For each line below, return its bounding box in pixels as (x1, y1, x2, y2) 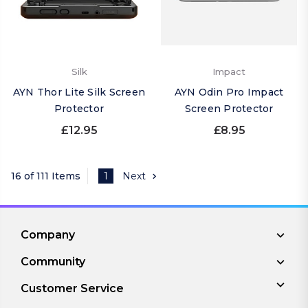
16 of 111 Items (11, 169, 80, 182)
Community (20, 255, 85, 268)
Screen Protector (184, 102, 274, 115)
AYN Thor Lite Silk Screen (12, 86, 146, 98)
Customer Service (20, 282, 124, 295)
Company (20, 228, 75, 241)
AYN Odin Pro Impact (174, 86, 284, 98)
